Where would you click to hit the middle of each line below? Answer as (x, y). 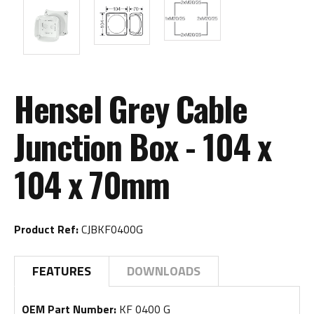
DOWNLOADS (164, 271)
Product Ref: (46, 229)
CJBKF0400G (111, 229)
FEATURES (62, 271)
